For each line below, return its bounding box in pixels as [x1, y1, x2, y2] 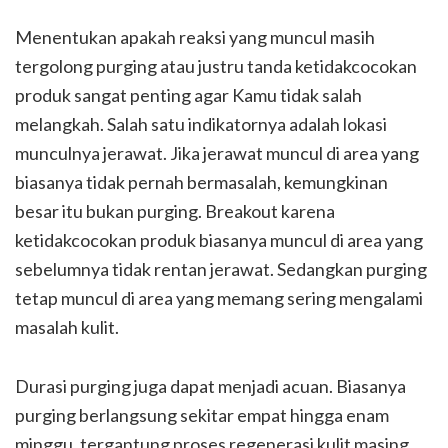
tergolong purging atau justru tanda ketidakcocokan [15, 54, 417, 77]
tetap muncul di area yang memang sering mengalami [15, 286, 423, 309]
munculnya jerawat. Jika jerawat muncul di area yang [15, 141, 419, 164]
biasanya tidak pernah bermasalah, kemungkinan [15, 170, 388, 193]
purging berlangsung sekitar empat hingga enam [15, 403, 389, 426]
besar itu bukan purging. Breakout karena [15, 199, 335, 222]
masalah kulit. [15, 315, 119, 338]
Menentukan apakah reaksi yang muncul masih [15, 25, 375, 48]
